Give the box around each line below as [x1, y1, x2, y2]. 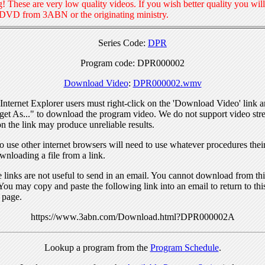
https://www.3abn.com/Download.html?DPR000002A [30, 211, 235, 222]
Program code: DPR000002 [80, 57, 185, 68]
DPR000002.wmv [132, 77, 202, 88]
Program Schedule [150, 242, 219, 253]
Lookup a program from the [44, 242, 150, 253]
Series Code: [98, 37, 148, 48]
